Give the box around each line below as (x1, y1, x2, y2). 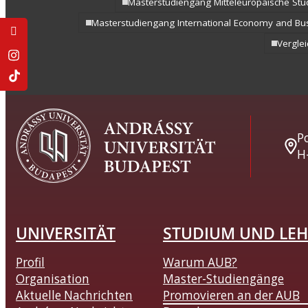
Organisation (16, 271, 89, 287)
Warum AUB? (163, 254, 237, 271)
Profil (16, 254, 45, 271)
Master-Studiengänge (163, 271, 284, 287)
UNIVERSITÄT (16, 222, 115, 245)
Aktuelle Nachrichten (16, 287, 133, 304)
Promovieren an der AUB (163, 287, 300, 304)
